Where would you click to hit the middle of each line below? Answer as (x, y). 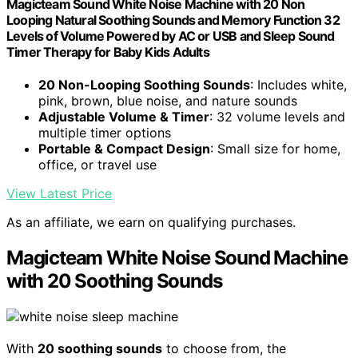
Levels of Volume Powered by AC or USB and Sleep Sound (171, 36)
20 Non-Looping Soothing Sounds (144, 85)
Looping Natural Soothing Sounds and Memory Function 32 (173, 20)
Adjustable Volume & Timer (124, 117)
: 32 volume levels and (277, 117)
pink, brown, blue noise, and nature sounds (168, 101)
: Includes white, (298, 85)
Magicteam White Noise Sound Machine (177, 258)
